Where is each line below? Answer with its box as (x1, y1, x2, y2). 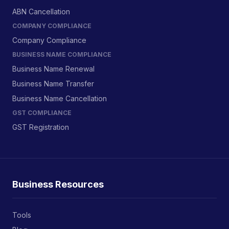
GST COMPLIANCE (12, 109, 72, 117)
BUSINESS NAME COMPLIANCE (12, 51, 111, 58)
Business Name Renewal (12, 64, 95, 73)
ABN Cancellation (12, 7, 70, 16)
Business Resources (12, 179, 104, 190)
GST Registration (12, 123, 69, 131)
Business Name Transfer (12, 79, 94, 88)
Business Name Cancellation (12, 94, 107, 103)
